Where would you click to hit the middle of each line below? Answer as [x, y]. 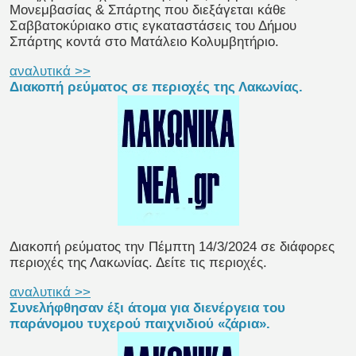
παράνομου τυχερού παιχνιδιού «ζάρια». [140, 324]
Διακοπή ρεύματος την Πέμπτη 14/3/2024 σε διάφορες [172, 247]
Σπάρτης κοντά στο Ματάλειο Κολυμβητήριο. [144, 42]
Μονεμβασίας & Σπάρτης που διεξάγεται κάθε [148, 10]
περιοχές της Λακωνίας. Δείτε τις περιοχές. [138, 263]
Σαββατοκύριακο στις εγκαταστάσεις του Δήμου [153, 26]
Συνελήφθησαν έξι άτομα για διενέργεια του [147, 308]
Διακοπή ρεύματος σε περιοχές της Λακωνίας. [156, 87]
